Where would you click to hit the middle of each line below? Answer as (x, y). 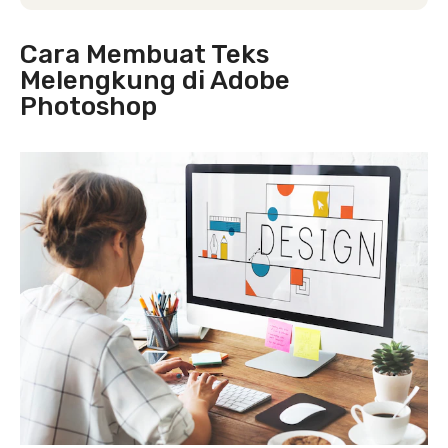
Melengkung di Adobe (155, 80)
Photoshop (88, 106)
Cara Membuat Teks (144, 54)
